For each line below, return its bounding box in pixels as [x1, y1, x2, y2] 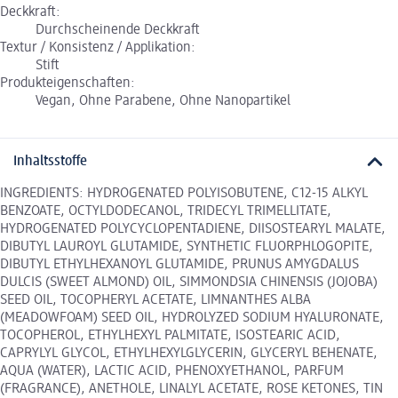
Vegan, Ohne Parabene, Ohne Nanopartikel [36, 93, 291, 108]
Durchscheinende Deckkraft [36, 22, 200, 37]
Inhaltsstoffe [13, 155, 87, 170]
